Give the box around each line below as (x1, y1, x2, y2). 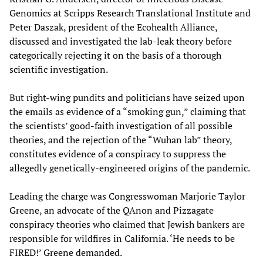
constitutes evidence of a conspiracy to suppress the (9, 147, 226, 160)
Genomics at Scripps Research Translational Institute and (9, 6, 251, 19)
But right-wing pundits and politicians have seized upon (9, 90, 245, 104)
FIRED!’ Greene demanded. (9, 245, 122, 259)
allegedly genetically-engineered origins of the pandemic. (9, 161, 250, 174)
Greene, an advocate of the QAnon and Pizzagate (9, 203, 214, 217)
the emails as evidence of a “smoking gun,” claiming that (9, 104, 246, 118)
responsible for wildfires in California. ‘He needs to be (9, 231, 235, 245)
